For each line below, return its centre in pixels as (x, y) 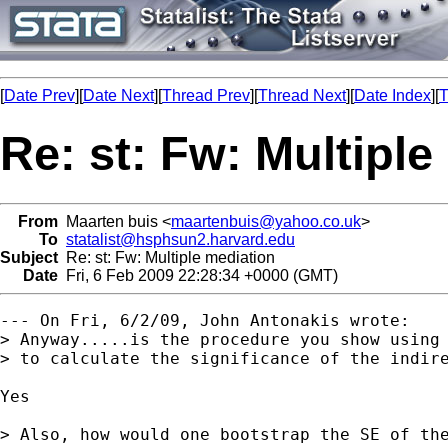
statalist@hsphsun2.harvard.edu (180, 239)
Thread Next (302, 95)
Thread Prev (206, 95)
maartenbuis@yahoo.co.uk (266, 221)
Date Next (118, 95)
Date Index (392, 95)
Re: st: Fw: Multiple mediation (166, 257)
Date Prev (39, 95)
